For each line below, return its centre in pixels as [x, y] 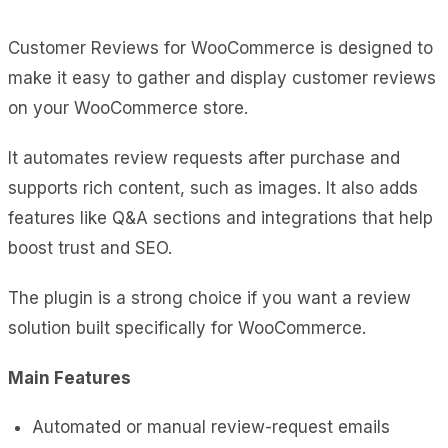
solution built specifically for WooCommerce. [187, 327]
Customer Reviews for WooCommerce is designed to [220, 47]
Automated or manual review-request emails [211, 426]
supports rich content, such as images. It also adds [213, 187]
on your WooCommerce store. [128, 107]
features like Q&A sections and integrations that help [220, 217]
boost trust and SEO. [90, 247]
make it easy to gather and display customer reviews [222, 77]
